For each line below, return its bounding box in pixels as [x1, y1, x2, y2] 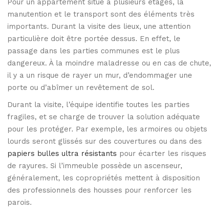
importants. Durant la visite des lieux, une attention [7, 22, 191, 31]
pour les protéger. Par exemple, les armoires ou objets [7, 125, 207, 134]
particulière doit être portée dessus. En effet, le [7, 34, 180, 44]
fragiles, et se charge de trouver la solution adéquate [7, 112, 200, 122]
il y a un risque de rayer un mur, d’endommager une [7, 71, 192, 80]
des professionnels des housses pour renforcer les [7, 186, 192, 195]
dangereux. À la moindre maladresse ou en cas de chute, [7, 59, 211, 68]
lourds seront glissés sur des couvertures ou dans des [7, 137, 202, 146]
